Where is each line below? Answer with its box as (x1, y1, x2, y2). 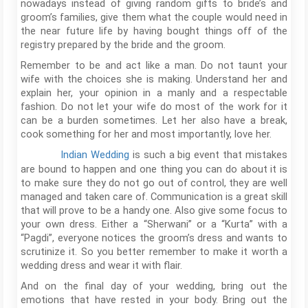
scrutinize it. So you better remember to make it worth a (21, 245, 287, 258)
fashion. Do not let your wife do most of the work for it (21, 100, 287, 113)
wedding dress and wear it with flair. (21, 259, 182, 272)
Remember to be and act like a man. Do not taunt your (21, 59, 287, 72)
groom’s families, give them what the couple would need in (21, 11, 287, 24)
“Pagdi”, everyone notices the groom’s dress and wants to (21, 232, 287, 245)
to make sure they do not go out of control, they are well (21, 177, 287, 190)
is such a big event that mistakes (129, 148, 288, 162)
